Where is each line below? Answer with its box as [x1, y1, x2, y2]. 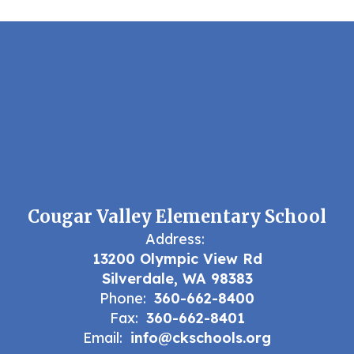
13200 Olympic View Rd [92, 250, 262, 268]
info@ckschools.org [130, 329, 271, 347]
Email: [83, 329, 122, 347]
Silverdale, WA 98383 [101, 269, 253, 288]
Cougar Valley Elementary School [28, 205, 326, 228]
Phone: [100, 289, 146, 307]
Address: [145, 230, 205, 248]
